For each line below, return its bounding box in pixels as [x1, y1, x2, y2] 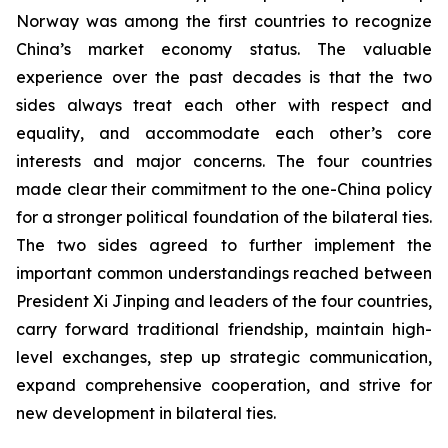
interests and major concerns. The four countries [16, 151, 432, 172]
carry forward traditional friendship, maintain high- [16, 319, 432, 340]
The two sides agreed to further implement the [16, 235, 432, 256]
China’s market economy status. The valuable [16, 39, 432, 60]
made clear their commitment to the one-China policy [16, 179, 432, 200]
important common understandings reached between [16, 263, 432, 284]
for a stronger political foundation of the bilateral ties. [16, 207, 432, 228]
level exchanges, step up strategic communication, [16, 347, 432, 368]
